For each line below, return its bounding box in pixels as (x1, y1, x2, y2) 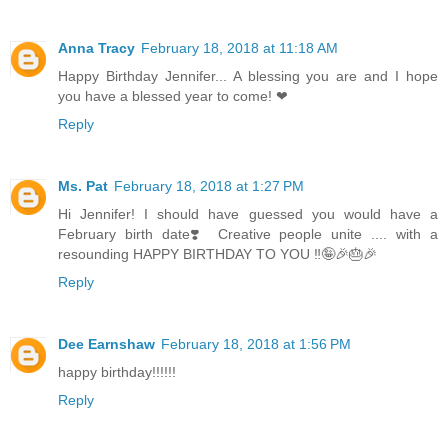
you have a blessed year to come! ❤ (58, 88, 288, 105)
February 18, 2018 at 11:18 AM (141, 40, 338, 57)
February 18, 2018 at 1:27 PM (114, 178, 304, 195)
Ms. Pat (58, 178, 108, 195)
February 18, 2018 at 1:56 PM (161, 336, 351, 353)
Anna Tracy (58, 40, 135, 57)
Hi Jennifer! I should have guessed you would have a (58, 206, 438, 223)
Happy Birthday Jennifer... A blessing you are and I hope (58, 68, 438, 85)
